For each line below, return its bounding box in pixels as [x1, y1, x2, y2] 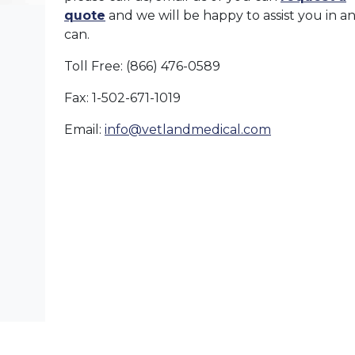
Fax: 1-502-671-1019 [64, 90, 181, 105]
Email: [64, 121, 105, 137]
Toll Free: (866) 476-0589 [64, 58, 220, 74]
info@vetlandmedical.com [105, 121, 271, 137]
